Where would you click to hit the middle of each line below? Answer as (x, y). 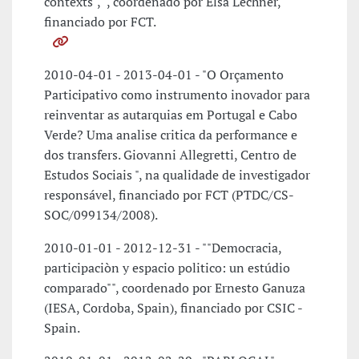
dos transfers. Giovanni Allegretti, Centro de (170, 155)
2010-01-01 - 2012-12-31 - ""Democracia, (163, 248)
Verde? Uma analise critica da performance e (171, 135)
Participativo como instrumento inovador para (177, 95)
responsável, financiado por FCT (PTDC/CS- (169, 195)
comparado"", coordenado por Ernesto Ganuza (175, 288)
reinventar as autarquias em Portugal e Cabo (171, 115)
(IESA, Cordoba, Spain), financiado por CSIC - (173, 308)
